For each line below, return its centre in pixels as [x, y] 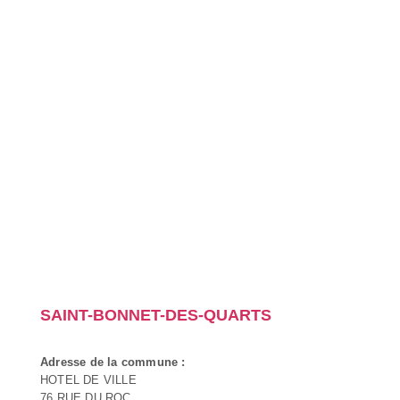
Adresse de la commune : [113, 362]
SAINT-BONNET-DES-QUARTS [156, 315]
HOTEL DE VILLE [88, 379]
